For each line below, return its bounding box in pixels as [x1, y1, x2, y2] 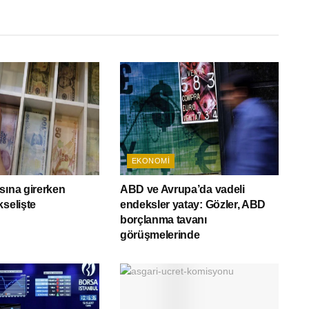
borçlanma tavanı [119, 214, 207, 226]
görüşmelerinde [119, 229, 200, 241]
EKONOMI [131, 157, 170, 166]
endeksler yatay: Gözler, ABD [119, 199, 266, 211]
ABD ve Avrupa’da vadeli [119, 183, 245, 196]
